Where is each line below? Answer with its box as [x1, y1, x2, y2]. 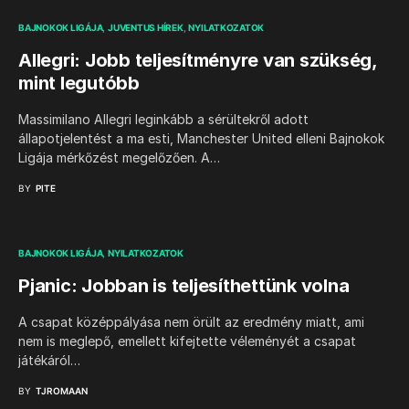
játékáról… [18, 352, 80, 368]
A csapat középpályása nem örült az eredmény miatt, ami [18, 314, 364, 330]
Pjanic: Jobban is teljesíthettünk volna [18, 275, 350, 297]
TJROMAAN [36, 385, 88, 396]
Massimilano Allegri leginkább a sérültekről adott [18, 111, 309, 127]
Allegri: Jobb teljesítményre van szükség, [18, 49, 377, 71]
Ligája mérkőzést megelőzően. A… [18, 150, 220, 165]
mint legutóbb [18, 72, 140, 94]
